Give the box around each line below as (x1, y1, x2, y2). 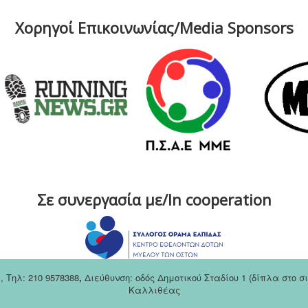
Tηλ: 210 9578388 (6, 270, 79, 284)
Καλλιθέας (128, 283, 180, 296)
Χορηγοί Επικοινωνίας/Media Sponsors (14, 16, 294, 38)
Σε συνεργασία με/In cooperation (36, 188, 272, 210)
